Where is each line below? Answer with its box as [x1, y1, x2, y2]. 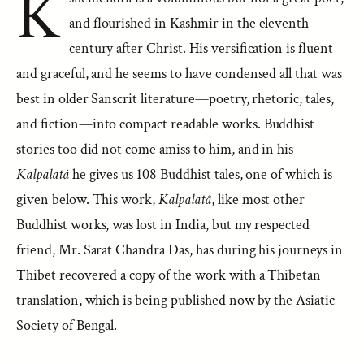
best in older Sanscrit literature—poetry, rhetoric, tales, [16, 89, 334, 108]
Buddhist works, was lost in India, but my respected [16, 215, 310, 234]
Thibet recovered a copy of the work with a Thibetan [16, 266, 322, 284]
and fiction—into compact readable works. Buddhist [16, 115, 315, 133]
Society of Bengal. [16, 316, 118, 335]
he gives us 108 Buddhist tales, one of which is [68, 165, 332, 184]
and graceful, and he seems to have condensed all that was [16, 64, 342, 83]
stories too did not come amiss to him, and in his [16, 140, 294, 158]
